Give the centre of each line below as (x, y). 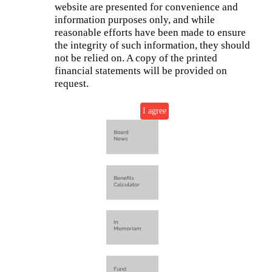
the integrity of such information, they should (152, 45)
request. (71, 83)
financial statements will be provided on (141, 71)
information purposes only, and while (134, 20)
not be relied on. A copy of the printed (136, 58)
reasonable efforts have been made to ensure (150, 32)
